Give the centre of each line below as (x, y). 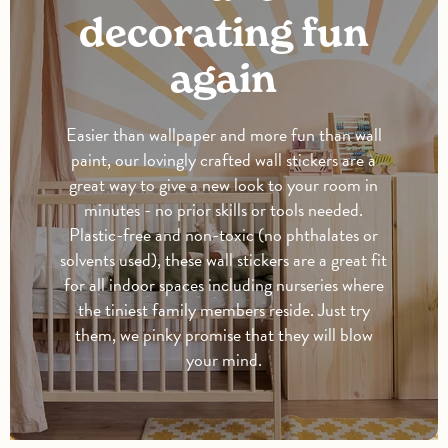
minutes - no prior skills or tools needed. (224, 210)
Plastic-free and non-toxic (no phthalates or (224, 235)
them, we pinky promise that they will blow (223, 335)
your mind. (223, 360)
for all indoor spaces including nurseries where (223, 285)
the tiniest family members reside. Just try (223, 310)
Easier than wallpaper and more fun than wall (223, 135)
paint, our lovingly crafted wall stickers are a (224, 160)
